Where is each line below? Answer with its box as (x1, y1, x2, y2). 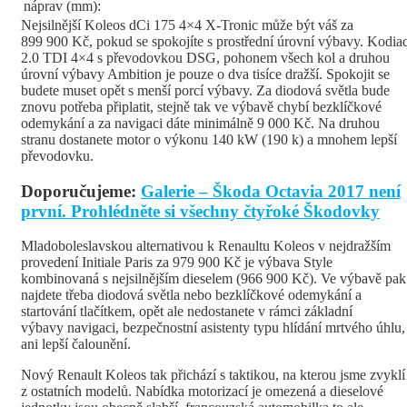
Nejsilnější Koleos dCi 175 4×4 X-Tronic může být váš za (21, 16, 353, 33)
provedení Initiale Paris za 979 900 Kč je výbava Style (21, 254, 333, 271)
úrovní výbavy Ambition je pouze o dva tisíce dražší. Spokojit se (21, 65, 390, 82)
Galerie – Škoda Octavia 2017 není (141, 181, 401, 201)
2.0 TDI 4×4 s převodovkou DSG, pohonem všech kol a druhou (21, 49, 390, 65)
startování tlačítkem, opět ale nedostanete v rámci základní (21, 303, 352, 320)
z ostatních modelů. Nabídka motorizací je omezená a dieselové (21, 383, 383, 400)
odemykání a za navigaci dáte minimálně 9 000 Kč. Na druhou (21, 114, 380, 131)
